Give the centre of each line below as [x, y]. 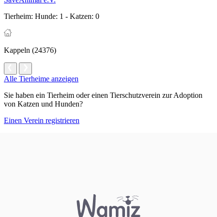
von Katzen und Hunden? [43, 104]
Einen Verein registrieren [42, 121]
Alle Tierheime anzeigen [41, 79]
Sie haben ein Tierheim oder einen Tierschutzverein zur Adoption [103, 95]
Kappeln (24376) [30, 50]
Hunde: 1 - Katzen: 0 [66, 16]
